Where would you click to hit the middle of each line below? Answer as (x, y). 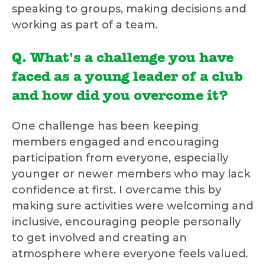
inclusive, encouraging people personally (126, 222)
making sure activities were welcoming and (132, 206)
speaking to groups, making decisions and (129, 9)
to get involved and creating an (99, 238)
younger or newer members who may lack (131, 174)
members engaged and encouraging (116, 142)
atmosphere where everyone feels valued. (130, 254)
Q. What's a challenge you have (123, 59)
